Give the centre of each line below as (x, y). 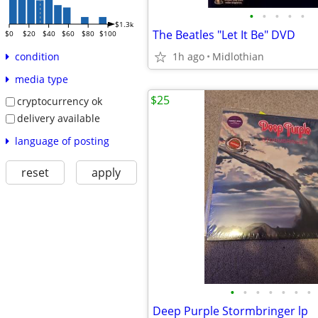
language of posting (62, 141)
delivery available (58, 118)
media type (41, 79)
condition (37, 57)
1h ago (188, 56)
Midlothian (238, 56)
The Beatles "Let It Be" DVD (224, 35)
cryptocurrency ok (59, 102)
